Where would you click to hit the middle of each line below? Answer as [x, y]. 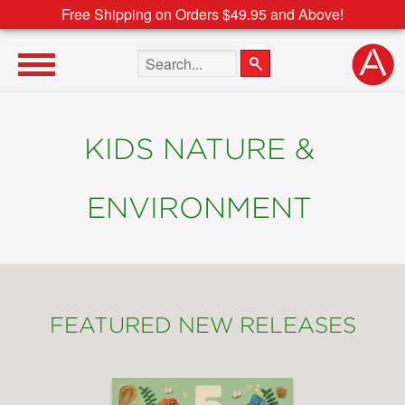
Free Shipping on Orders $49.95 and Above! [202, 14]
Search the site [179, 59]
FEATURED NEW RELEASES [202, 325]
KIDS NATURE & [199, 149]
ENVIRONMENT [199, 207]
